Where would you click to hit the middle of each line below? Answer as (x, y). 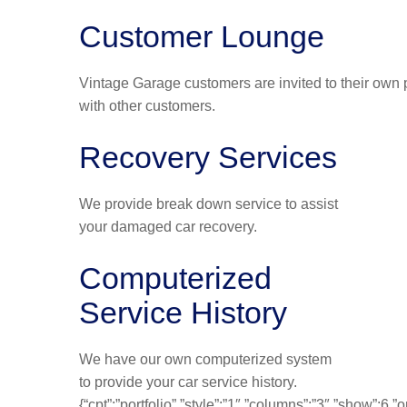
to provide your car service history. (188, 382)
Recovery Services (208, 158)
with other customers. (147, 106)
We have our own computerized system (205, 360)
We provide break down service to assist (208, 204)
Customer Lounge (202, 37)
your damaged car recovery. (168, 227)
